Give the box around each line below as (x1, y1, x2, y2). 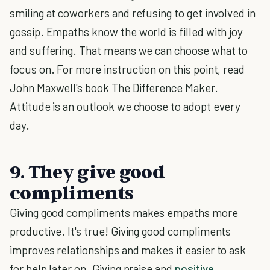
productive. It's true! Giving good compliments (10, 224, 231, 238)
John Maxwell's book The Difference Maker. (10, 81, 218, 95)
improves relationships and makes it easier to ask (10, 243, 246, 257)
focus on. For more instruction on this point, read (10, 62, 245, 76)
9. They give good (10, 160, 165, 183)
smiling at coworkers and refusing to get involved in (10, 6, 256, 20)
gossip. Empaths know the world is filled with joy (10, 25, 243, 39)
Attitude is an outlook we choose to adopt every (10, 99, 241, 113)
